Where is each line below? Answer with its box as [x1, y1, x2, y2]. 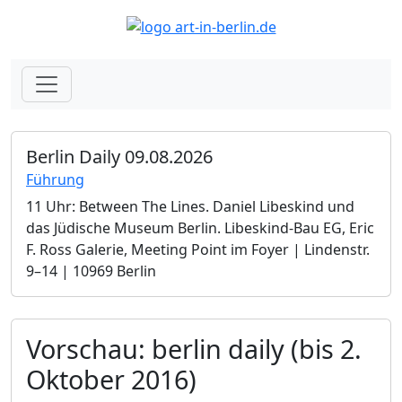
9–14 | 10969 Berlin [26, 260, 156, 281]
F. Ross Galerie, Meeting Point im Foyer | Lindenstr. [26, 239, 370, 259]
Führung [26, 169, 84, 189]
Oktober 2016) [26, 361, 197, 397]
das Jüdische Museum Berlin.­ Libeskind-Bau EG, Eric [26, 217, 374, 238]
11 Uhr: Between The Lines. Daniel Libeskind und [26, 196, 354, 216]
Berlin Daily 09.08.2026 [26, 144, 213, 169]
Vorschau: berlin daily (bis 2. [26, 330, 362, 366]
